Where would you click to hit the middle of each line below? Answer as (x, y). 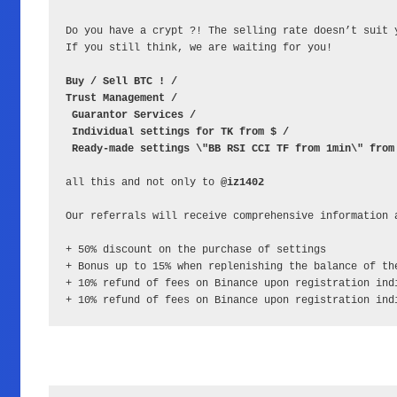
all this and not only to (143, 182)
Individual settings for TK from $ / (180, 132)
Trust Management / (121, 98)
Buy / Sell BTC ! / (124, 81)
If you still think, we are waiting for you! (198, 47)
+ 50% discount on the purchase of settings (195, 249)
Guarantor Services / (133, 115)
